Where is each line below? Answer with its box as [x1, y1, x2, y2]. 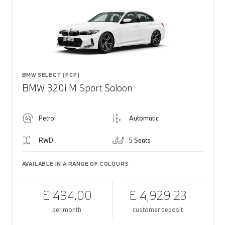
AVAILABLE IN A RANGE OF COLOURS [22, 160, 129, 167]
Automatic [129, 114, 159, 122]
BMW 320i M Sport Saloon [22, 82, 132, 94]
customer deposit [133, 205, 183, 213]
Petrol [38, 114, 56, 122]
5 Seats [129, 136, 151, 144]
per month [52, 205, 82, 213]
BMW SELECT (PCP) [22, 71, 80, 78]
